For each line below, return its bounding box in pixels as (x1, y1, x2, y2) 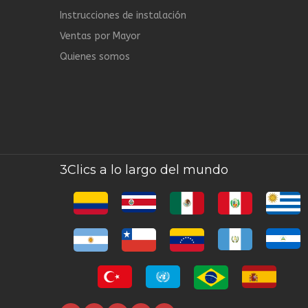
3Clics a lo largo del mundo (60, 162, 228, 177)
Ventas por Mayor (60, 30, 140, 42)
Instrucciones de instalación (60, 10, 186, 21)
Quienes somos (60, 51, 130, 63)
